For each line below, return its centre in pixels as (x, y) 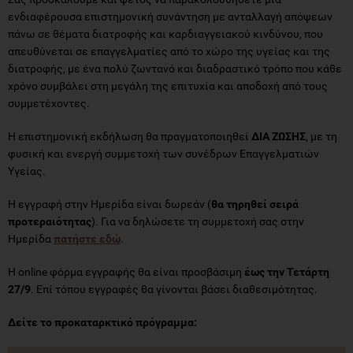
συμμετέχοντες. (49, 103)
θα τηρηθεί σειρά (255, 204)
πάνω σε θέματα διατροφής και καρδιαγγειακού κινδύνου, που (165, 33)
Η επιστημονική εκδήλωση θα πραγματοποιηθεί (130, 136)
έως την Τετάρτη (287, 271)
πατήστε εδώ (87, 238)
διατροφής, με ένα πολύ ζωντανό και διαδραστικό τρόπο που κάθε (175, 68)
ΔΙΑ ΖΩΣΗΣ (279, 136)
